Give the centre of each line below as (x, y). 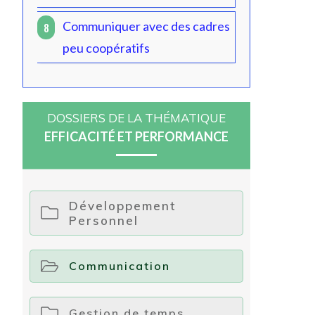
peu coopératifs (106, 47)
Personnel (104, 220)
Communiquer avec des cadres (146, 26)
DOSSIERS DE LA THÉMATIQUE (136, 117)
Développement (122, 205)
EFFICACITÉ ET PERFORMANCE (136, 136)
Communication (120, 265)
